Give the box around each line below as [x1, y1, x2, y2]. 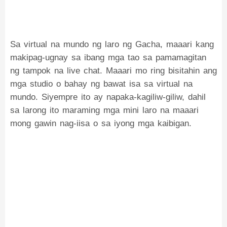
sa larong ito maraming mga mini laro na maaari [10, 105, 199, 115]
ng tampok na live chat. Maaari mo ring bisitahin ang [10, 66, 217, 75]
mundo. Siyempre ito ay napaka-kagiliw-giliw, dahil [10, 92, 206, 102]
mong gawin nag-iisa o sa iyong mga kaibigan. [10, 119, 192, 128]
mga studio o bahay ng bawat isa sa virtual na [10, 79, 193, 89]
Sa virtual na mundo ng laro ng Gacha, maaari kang [10, 40, 214, 49]
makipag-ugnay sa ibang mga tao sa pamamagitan [10, 53, 206, 62]
